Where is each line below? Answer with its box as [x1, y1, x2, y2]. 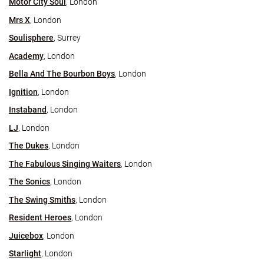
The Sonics [9, 177, 50, 186]
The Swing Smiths [9, 194, 75, 204]
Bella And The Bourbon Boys [9, 69, 115, 78]
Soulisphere [9, 33, 54, 42]
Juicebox [9, 230, 43, 240]
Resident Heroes [9, 213, 71, 222]
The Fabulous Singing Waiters [9, 159, 121, 169]
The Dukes [9, 141, 48, 150]
